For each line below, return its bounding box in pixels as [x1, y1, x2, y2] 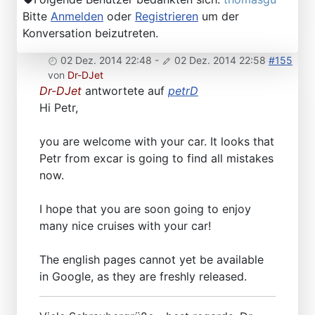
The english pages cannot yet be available [39, 252, 264, 266]
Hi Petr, [39, 100, 78, 115]
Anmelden [51, 8, 103, 23]
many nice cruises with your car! [39, 218, 211, 233]
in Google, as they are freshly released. [39, 269, 247, 283]
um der [198, 8, 239, 23]
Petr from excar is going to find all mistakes [39, 150, 274, 165]
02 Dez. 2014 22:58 [174, 53, 266, 66]
